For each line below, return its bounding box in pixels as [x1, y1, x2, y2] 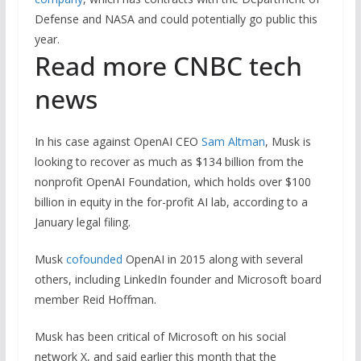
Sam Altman [201, 133, 265, 149]
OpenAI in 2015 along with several [122, 251, 303, 267]
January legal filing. [34, 214, 131, 230]
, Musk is [264, 133, 311, 149]
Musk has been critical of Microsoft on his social [34, 328, 286, 344]
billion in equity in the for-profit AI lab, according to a [34, 193, 308, 210]
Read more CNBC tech [34, 48, 302, 83]
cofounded [65, 251, 122, 267]
